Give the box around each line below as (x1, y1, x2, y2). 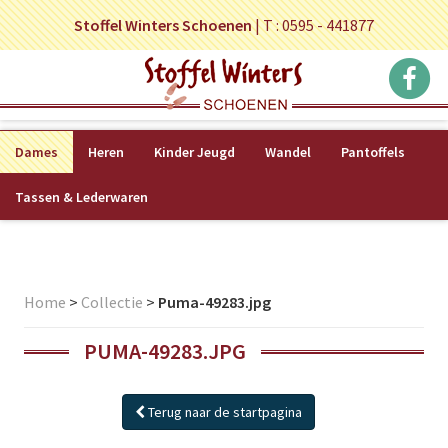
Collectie (81, 292, 143, 312)
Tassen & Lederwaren (15, 188, 148, 206)
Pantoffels (341, 143, 405, 161)
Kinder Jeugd (154, 143, 235, 161)
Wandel (265, 143, 311, 161)
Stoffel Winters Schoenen (74, 15, 252, 35)
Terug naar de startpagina (144, 403, 302, 421)
